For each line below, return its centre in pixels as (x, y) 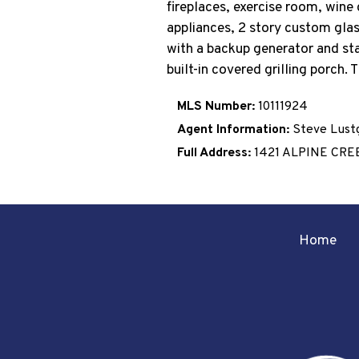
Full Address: (214, 153)
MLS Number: (216, 107)
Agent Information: (233, 130)
